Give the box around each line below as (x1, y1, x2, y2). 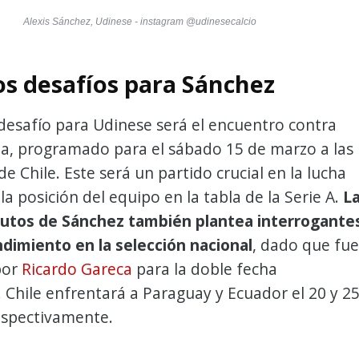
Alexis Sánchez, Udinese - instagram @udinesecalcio (23, 15, 256, 27)
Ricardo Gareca (22, 257, 132, 280)
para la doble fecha (132, 257, 277, 280)
